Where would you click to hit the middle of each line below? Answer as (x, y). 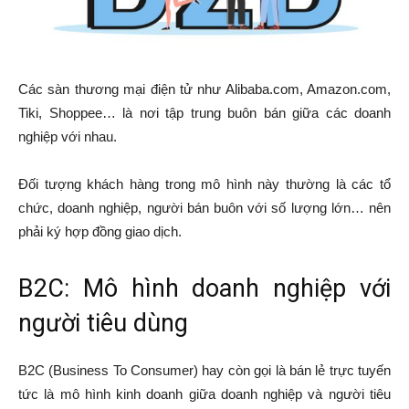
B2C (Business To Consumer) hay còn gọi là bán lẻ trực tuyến (204, 370)
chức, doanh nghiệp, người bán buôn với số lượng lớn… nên (204, 207)
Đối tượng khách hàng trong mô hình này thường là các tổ (204, 184)
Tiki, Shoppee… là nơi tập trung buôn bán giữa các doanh (204, 112)
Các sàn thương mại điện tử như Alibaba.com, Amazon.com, (204, 89)
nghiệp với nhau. (68, 136)
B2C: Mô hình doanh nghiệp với (204, 288)
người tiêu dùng (103, 323)
